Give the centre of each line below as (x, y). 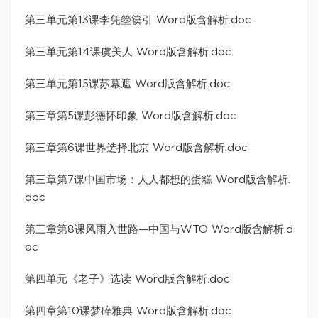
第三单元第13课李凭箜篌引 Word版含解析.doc (138, 21)
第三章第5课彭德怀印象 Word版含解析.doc (131, 116)
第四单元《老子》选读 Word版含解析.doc (127, 280)
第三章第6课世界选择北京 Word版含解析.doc (136, 148)
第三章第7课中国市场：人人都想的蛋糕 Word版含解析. (158, 180)
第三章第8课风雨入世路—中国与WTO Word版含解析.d (159, 230)
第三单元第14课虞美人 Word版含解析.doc (128, 53)
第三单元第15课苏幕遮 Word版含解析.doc (127, 84)
